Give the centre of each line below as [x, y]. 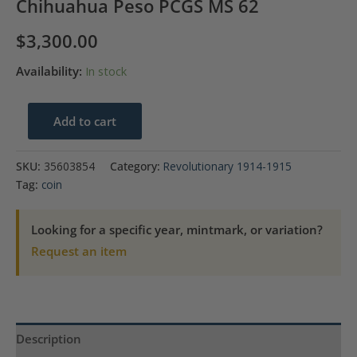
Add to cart [84, 121]
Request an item [79, 251]
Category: [137, 167]
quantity [37, 306]
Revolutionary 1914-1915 [228, 167]
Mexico [34, 155]
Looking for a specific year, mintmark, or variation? [177, 230]
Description [49, 338]
